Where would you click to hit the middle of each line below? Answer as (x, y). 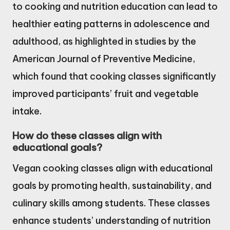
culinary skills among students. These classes (111, 203)
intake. (27, 111)
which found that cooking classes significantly (114, 76)
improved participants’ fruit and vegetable (106, 93)
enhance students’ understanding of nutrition (111, 220)
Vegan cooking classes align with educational (112, 168)
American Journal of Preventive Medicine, (104, 59)
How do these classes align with (87, 135)
